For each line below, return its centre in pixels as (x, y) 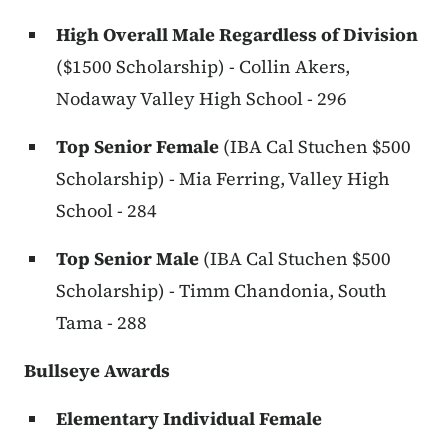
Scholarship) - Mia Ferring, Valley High (223, 179)
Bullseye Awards (97, 371)
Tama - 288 (101, 323)
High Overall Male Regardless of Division (237, 35)
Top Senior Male (127, 259)
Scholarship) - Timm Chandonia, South (221, 291)
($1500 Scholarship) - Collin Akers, (203, 67)
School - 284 (106, 211)
